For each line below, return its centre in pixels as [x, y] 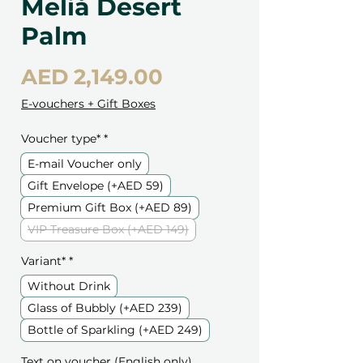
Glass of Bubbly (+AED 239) [105, 308]
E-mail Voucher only [85, 164]
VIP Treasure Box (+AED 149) [108, 230]
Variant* [43, 261]
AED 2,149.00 [92, 77]
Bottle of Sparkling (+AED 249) [115, 330]
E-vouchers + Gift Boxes [88, 104]
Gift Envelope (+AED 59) [96, 186]
